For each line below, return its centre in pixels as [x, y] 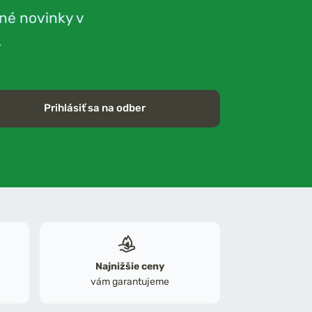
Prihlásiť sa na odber [95, 108]
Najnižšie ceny [130, 266]
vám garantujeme [130, 281]
